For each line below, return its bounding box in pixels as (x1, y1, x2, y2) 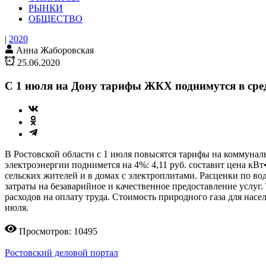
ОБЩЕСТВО (28, 14, 83, 24)
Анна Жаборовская (16, 45, 94, 56)
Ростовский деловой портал (5, 247, 118, 258)
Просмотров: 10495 (19, 226, 97, 236)
